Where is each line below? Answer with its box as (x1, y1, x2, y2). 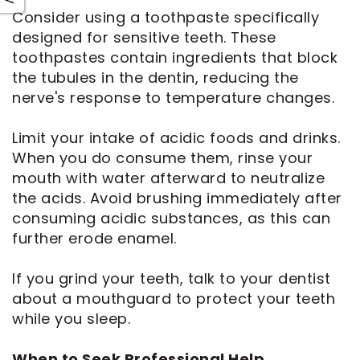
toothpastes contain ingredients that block (12, 47, 337, 67)
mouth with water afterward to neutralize (12, 167, 325, 188)
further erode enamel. (12, 227, 177, 248)
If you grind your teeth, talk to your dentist (12, 268, 331, 288)
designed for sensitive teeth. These (12, 27, 276, 47)
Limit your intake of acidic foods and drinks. (12, 127, 341, 148)
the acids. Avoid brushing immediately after (12, 187, 342, 208)
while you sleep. (12, 308, 130, 329)
